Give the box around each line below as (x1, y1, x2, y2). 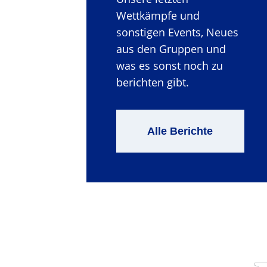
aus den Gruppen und (116, 42, 226, 56)
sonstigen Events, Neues (116, 25, 239, 39)
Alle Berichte (147, 125, 213, 137)
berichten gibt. (116, 75, 190, 89)
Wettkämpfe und (116, 8, 200, 23)
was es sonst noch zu (116, 58, 223, 73)
